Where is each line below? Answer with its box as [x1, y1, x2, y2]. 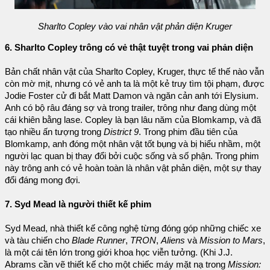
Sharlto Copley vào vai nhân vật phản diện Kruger [38, 22, 232, 32]
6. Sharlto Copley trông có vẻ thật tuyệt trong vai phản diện [5, 42, 253, 52]
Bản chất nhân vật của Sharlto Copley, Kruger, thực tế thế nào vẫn [5, 66, 264, 77]
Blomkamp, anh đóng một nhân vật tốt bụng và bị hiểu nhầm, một [5, 139, 260, 149]
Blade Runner [72, 235, 125, 245]
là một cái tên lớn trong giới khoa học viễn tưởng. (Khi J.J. [5, 247, 233, 257]
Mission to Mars [199, 235, 263, 245]
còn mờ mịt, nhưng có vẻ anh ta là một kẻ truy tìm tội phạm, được [5, 78, 265, 89]
